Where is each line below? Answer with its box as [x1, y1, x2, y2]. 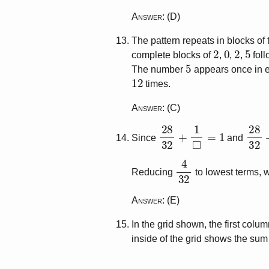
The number [131, 64, 186, 74]
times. [143, 78, 171, 89]
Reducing [131, 166, 176, 177]
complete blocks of [131, 49, 214, 60]
